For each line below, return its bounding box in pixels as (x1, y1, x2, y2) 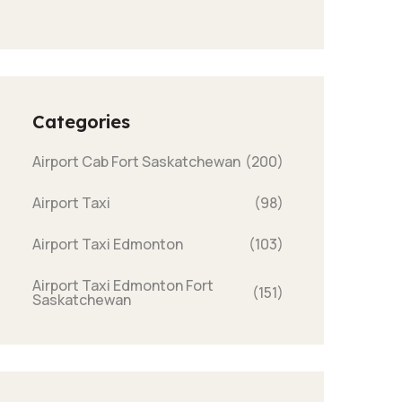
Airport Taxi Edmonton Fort (32, 275, 214, 295)
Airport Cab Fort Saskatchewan (32, 152, 240, 171)
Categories (32, 110, 130, 133)
